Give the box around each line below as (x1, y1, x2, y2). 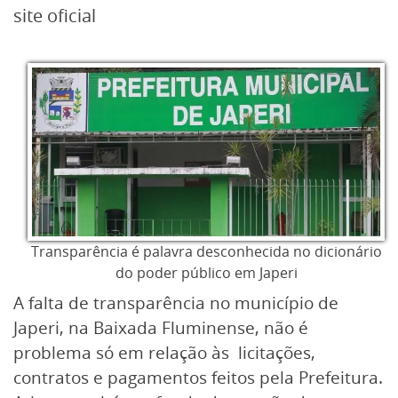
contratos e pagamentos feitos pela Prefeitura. (13, 366, 383, 389)
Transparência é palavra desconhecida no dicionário (30, 242, 382, 261)
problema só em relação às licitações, (13, 341, 315, 364)
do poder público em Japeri (115, 263, 298, 283)
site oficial (13, 4, 96, 28)
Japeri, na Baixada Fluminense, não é (13, 316, 308, 339)
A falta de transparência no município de (13, 291, 338, 314)
